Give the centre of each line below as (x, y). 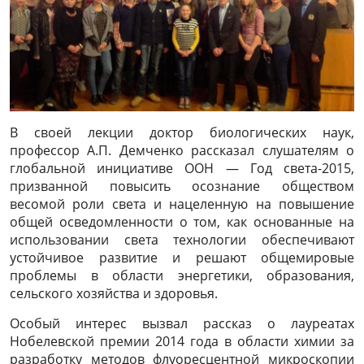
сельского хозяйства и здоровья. (114, 293)
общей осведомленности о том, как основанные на (182, 221)
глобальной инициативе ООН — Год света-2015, (182, 168)
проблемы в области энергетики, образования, (182, 275)
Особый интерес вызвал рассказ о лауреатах (182, 323)
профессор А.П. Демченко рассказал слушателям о (182, 150)
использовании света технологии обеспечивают (182, 239)
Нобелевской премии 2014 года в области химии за (182, 341)
